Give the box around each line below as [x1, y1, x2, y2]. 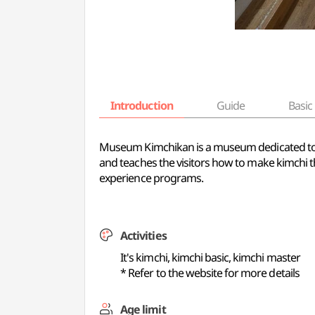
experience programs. [99, 170, 204, 186]
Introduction [110, 98, 173, 113]
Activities [120, 228, 167, 243]
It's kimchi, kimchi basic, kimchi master [120, 250, 300, 265]
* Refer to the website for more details [120, 265, 300, 281]
